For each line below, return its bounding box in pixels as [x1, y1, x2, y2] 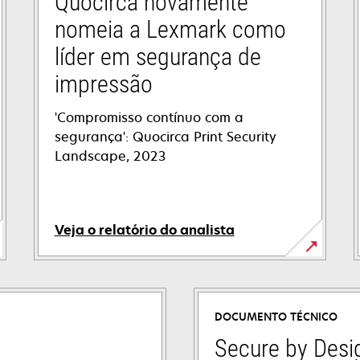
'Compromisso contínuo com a [54, 108, 243, 127]
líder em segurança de [54, 43, 261, 72]
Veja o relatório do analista [54, 221, 235, 239]
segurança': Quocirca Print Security [54, 128, 276, 146]
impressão [54, 70, 153, 99]
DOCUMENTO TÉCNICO [214, 309, 337, 325]
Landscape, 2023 [54, 147, 166, 166]
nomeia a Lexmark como [54, 15, 286, 44]
